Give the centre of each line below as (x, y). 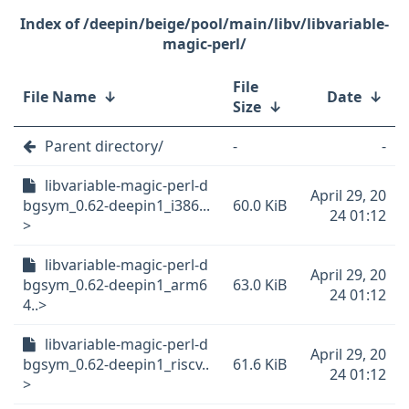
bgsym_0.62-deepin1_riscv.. (116, 364)
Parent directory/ (104, 146)
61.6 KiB (260, 364)
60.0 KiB (260, 205)
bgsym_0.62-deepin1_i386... (116, 205)
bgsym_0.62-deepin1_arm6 (115, 285)
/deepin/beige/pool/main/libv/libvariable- (236, 24)
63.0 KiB (260, 285)
